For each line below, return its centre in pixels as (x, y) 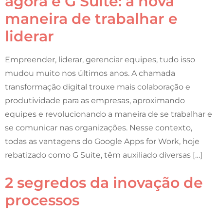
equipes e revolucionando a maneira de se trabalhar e (109, 114)
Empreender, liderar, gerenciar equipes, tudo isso (100, 60)
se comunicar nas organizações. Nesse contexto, (99, 128)
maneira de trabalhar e (91, 19)
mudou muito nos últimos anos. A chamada (90, 73)
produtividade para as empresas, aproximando (95, 100)
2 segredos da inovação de (104, 183)
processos (42, 200)
